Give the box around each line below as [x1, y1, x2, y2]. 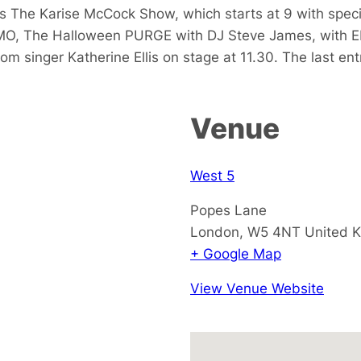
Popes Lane [190, 201, 267, 218]
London [190, 222, 239, 240]
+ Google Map [190, 244, 281, 262]
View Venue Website [190, 279, 324, 297]
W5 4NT [247, 222, 301, 240]
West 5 [190, 166, 234, 184]
